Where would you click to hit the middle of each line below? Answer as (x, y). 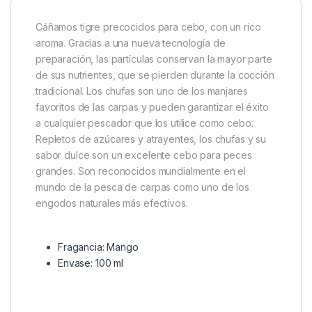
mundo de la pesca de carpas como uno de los (142, 187)
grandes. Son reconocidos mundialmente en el (141, 171)
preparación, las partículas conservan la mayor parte (154, 59)
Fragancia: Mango (98, 247)
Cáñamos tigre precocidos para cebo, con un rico (148, 27)
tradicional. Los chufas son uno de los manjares (142, 91)
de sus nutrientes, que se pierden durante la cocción (155, 75)
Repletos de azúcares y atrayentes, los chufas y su (151, 139)
